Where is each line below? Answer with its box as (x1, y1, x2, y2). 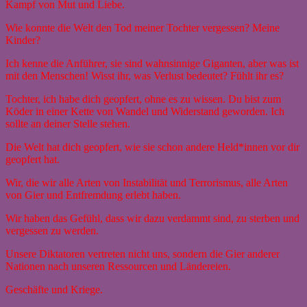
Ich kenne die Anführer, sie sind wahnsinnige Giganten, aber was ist (5, 57, 299, 69)
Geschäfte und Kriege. (5, 283, 106, 295)
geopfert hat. (5, 153, 62, 165)
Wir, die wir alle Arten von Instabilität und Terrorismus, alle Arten (5, 176, 288, 188)
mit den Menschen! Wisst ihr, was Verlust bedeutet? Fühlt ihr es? (5, 69, 284, 82)
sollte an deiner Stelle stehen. (5, 117, 133, 130)
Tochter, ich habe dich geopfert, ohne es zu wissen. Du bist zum (5, 93, 281, 105)
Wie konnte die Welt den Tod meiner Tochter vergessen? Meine (5, 21, 280, 34)
